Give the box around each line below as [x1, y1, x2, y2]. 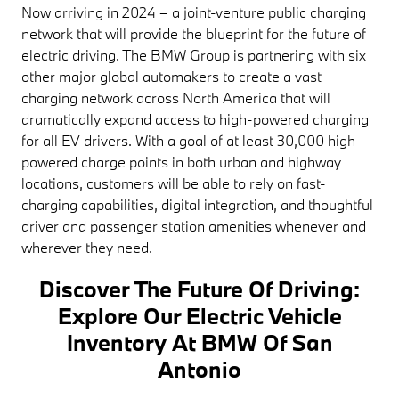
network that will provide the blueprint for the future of [21, 23, 367, 43]
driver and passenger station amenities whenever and [21, 216, 367, 235]
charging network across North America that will [21, 87, 331, 107]
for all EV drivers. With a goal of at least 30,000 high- [21, 130, 362, 150]
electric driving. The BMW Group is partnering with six [21, 45, 367, 64]
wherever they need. [21, 237, 153, 256]
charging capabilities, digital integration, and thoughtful [21, 194, 374, 214]
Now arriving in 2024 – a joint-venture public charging [21, 2, 367, 21]
